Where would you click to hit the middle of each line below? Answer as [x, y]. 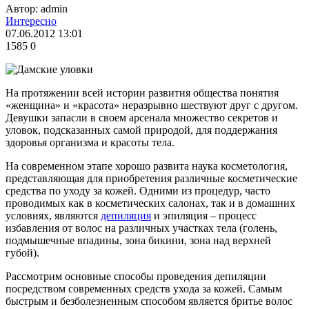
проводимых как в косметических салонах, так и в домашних [150, 203]
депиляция [126, 215]
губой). [22, 252]
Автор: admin [37, 8]
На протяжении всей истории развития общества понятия [142, 92]
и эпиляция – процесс [204, 215]
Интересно [31, 21]
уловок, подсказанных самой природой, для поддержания [141, 130]
